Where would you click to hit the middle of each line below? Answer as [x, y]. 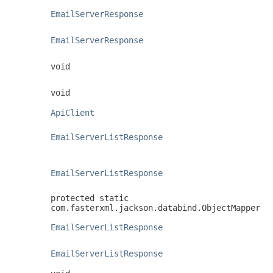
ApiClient [73, 112]
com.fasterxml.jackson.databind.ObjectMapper [155, 207]
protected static [90, 198]
